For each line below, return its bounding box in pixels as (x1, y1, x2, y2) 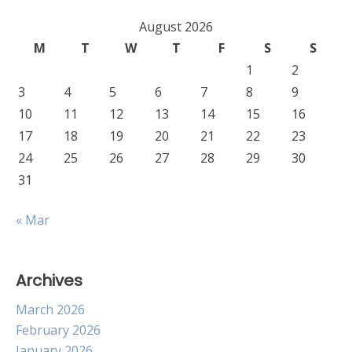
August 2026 (139, 18, 213, 35)
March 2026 (16, 301, 85, 318)
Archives (16, 269, 82, 291)
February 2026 (16, 321, 101, 339)
